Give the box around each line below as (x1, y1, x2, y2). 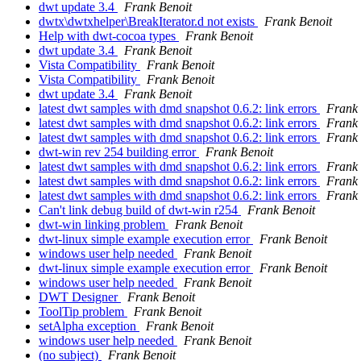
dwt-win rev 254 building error (39, 144, 199, 159)
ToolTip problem (39, 304, 127, 318)
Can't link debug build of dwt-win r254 (39, 202, 241, 217)
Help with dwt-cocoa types (39, 28, 179, 43)
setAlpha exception (39, 318, 139, 333)
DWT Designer (39, 289, 121, 304)
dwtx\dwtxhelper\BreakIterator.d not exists (39, 14, 258, 28)
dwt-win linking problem (39, 217, 168, 231)
